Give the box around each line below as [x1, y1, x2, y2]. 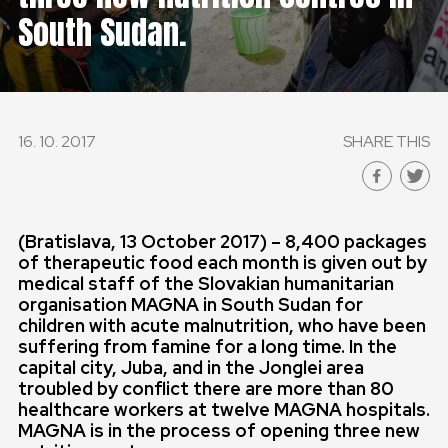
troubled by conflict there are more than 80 [18, 377, 394, 400]
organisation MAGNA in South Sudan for [18, 293, 363, 316]
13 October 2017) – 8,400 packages [120, 230, 427, 253]
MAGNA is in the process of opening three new [18, 419, 420, 442]
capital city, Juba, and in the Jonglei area [18, 356, 364, 379]
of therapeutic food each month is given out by [18, 251, 427, 274]
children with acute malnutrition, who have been [18, 314, 426, 337]
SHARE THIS [343, 131, 430, 152]
